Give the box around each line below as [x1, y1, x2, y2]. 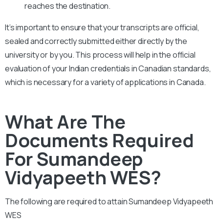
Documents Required [5, 127, 194, 153]
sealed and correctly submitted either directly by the [5, 35, 187, 46]
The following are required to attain [5, 196, 129, 207]
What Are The [5, 108, 126, 134]
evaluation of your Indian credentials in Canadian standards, [5, 63, 211, 74]
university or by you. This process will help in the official [5, 49, 196, 60]
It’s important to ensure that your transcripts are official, [5, 22, 199, 33]
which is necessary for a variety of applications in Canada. [5, 76, 207, 88]
